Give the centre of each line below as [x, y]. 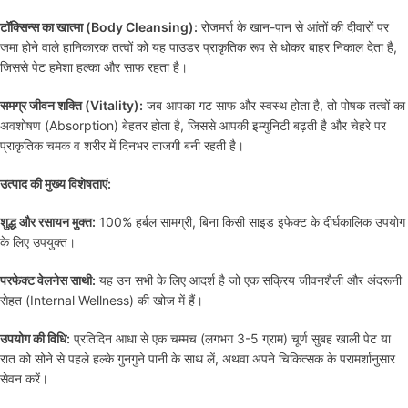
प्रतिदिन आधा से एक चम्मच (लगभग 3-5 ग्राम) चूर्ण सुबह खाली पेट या [230, 338]
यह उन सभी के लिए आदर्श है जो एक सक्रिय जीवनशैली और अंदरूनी [249, 280]
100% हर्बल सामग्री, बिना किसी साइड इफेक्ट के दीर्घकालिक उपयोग [250, 222]
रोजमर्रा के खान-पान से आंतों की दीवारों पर [293, 27]
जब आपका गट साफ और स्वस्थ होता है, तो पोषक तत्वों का [274, 105]
